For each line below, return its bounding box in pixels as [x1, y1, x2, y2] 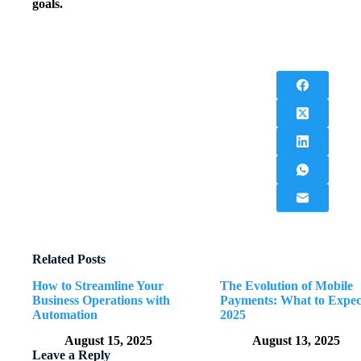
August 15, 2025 [64, 334, 152, 348]
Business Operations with [32, 293, 170, 307]
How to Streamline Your [32, 278, 164, 293]
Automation [32, 307, 98, 322]
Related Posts [32, 251, 106, 266]
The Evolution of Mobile [220, 278, 354, 293]
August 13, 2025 [252, 334, 341, 348]
